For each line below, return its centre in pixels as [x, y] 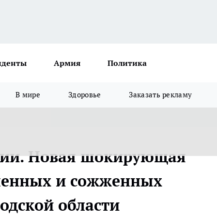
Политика [127, 63]
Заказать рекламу [161, 95]
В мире [28, 95]
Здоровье [85, 95]
